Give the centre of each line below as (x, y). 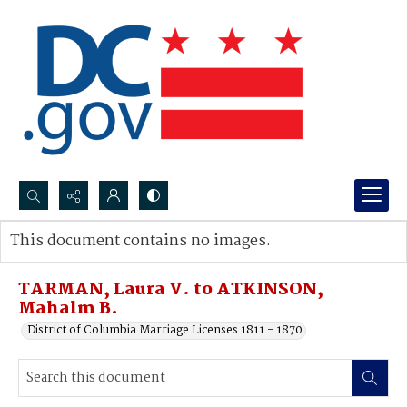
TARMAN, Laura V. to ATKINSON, (171, 290)
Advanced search (75, 259)
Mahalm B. (68, 309)
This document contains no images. (140, 241)
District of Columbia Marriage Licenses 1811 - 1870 (165, 330)
